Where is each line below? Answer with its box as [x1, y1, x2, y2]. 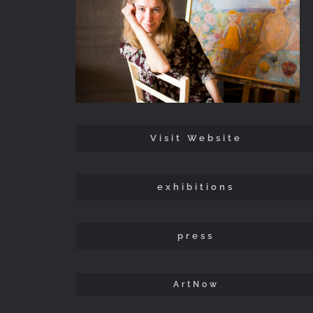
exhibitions [157, 182, 235, 193]
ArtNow [173, 279, 219, 290]
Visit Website [150, 133, 242, 144]
